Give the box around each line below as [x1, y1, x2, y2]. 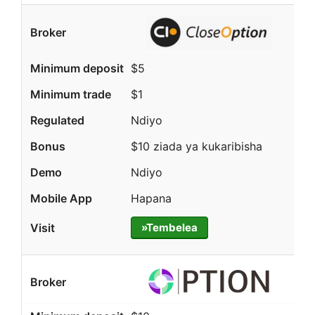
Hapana [130, 191, 172, 206]
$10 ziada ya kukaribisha [130, 139, 262, 154]
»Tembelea [141, 221, 198, 235]
